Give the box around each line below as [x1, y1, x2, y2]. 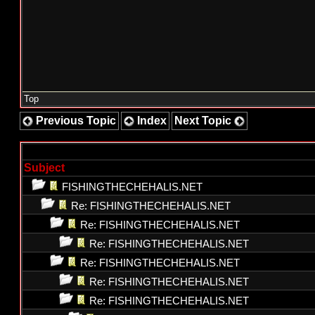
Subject [24, 162, 65, 174]
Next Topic [174, 115, 234, 127]
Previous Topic [33, 115, 116, 127]
